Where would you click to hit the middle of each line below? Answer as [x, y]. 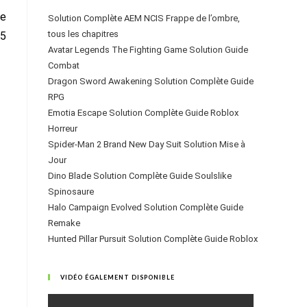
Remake [64, 223]
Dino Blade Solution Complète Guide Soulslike [140, 176]
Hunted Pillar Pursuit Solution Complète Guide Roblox [153, 239]
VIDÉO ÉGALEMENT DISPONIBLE [118, 277]
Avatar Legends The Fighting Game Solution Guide [148, 50]
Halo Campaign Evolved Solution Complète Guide [146, 207]
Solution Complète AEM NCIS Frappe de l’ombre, [144, 18]
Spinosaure [71, 192]
